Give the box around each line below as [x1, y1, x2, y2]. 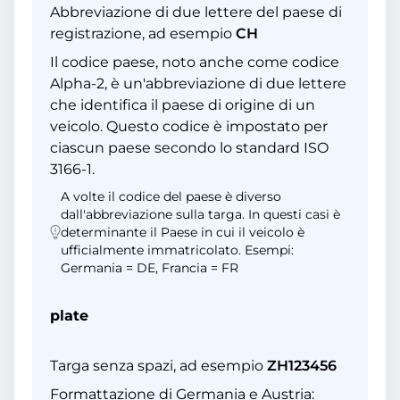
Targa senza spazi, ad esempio [50, 357, 267, 374]
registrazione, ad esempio [50, 25, 236, 42]
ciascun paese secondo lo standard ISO [50, 139, 329, 156]
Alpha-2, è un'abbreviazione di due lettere [50, 75, 346, 92]
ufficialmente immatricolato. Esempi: [61, 242, 294, 258]
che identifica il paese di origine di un [50, 96, 315, 113]
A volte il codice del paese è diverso [61, 188, 281, 204]
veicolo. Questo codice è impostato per [50, 118, 328, 135]
